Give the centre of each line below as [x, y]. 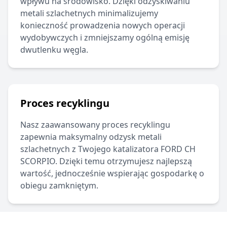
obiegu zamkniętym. [59, 186]
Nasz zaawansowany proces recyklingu [95, 125]
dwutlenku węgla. [54, 50]
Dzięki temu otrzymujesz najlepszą [126, 161]
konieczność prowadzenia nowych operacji [103, 26]
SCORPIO [38, 161]
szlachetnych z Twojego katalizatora [89, 149]
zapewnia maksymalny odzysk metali [91, 137]
